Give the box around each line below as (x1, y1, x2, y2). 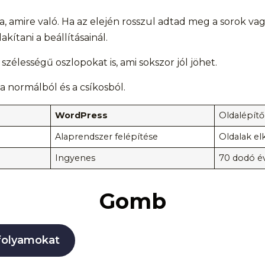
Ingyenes (55, 153, 96, 163)
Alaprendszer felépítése (55, 131, 159, 142)
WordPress (55, 110, 108, 121)
